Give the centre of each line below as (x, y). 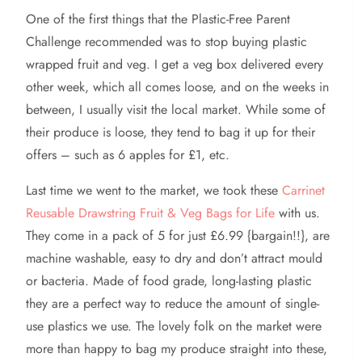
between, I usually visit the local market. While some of (176, 110)
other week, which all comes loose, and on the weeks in (177, 87)
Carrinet (303, 191)
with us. (297, 213)
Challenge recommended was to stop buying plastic (166, 42)
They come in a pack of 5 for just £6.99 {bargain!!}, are (178, 236)
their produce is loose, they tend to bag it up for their (170, 133)
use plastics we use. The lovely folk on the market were (174, 326)
